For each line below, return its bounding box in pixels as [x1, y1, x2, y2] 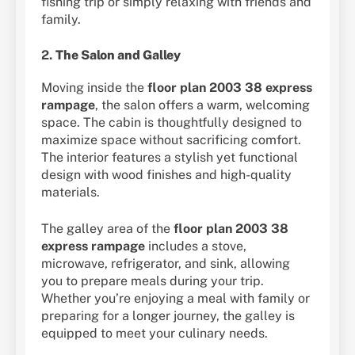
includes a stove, [145, 238, 246, 254]
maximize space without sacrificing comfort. [41, 132, 301, 147]
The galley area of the [41, 220, 174, 236]
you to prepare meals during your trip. [41, 273, 264, 288]
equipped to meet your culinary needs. [41, 325, 268, 341]
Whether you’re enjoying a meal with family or [41, 290, 310, 306]
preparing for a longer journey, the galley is [41, 307, 295, 323]
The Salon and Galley [55, 47, 181, 63]
